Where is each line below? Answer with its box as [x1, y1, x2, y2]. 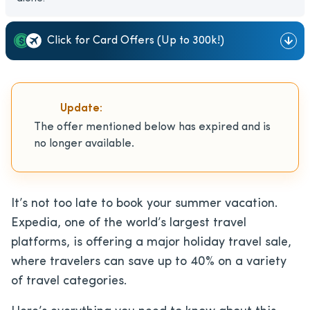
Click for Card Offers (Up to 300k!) [47, 35, 224, 46]
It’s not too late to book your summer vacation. [11, 197, 277, 210]
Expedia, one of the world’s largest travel [11, 216, 246, 230]
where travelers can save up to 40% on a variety [11, 255, 286, 268]
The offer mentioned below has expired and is [34, 121, 271, 133]
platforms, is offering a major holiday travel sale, [11, 235, 291, 249]
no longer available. [34, 138, 134, 149]
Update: [60, 103, 102, 115]
